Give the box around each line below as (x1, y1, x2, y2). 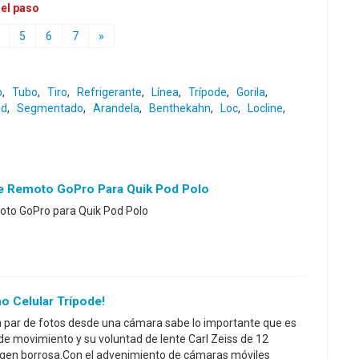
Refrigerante (77, 86, 142, 99)
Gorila (236, 86, 265, 99)
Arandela (93, 102, 139, 115)
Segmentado (17, 102, 83, 115)
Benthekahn (149, 102, 211, 115)
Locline (248, 102, 283, 115)
